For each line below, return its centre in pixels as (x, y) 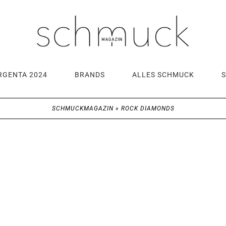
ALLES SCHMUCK (163, 74)
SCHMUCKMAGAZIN (82, 108)
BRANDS (90, 74)
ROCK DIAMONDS (148, 108)
